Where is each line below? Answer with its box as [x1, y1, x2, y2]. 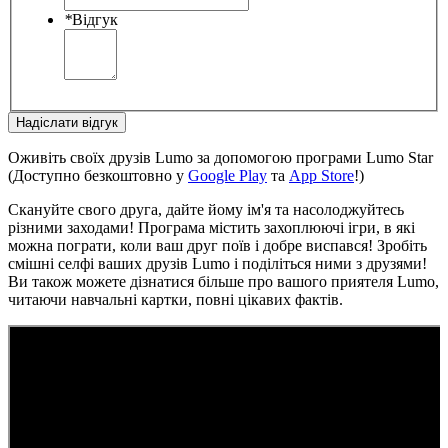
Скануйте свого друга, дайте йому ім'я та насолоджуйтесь [8, 200, 404, 218]
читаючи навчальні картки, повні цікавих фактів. [8, 290, 343, 308]
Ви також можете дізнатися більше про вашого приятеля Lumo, [8, 272, 439, 290]
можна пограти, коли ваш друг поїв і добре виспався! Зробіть [8, 236, 427, 254]
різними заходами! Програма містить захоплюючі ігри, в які [8, 218, 415, 236]
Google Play [188, 166, 267, 184]
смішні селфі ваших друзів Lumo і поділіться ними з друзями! [8, 254, 427, 272]
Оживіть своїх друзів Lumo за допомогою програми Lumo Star [8, 148, 433, 166]
